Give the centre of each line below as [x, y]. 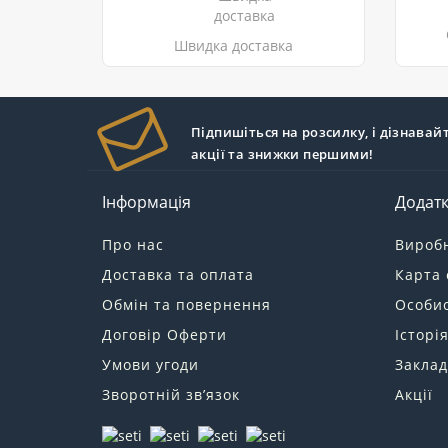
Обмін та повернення [186, 304]
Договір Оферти [164, 334]
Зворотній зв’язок [171, 394]
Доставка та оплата [178, 274]
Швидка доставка [233, 45]
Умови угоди [150, 364]
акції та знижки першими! [282, 153]
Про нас [133, 244]
